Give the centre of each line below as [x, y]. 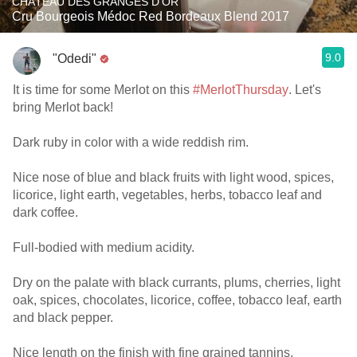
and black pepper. [63, 318]
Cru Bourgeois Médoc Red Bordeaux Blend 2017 [151, 16]
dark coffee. [45, 212]
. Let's [305, 90]
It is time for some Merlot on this [103, 90]
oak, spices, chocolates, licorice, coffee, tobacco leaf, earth [177, 300]
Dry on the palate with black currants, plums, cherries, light [177, 282]
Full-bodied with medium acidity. [104, 247]
